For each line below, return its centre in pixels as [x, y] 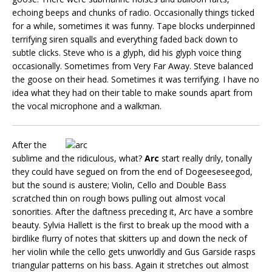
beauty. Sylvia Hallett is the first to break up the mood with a [131, 225]
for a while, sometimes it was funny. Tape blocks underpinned [134, 26]
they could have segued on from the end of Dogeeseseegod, [132, 172]
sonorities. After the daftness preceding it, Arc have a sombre [133, 212]
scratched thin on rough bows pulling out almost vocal [119, 199]
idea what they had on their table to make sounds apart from [132, 93]
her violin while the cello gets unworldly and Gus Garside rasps [134, 252]
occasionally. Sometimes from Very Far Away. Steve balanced [133, 66]
